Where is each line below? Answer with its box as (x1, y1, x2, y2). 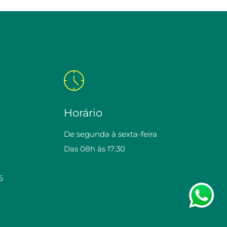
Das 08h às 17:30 (64, 144, 125, 154)
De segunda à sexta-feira (64, 129, 157, 139)
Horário (64, 106, 102, 119)
